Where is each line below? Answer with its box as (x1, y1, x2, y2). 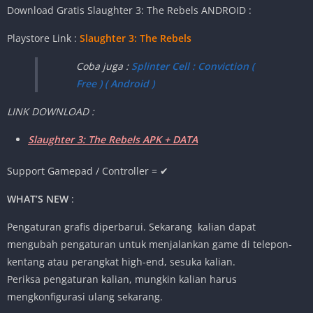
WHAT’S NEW (7, 192, 68, 206)
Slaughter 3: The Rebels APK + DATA (28, 133, 198, 147)
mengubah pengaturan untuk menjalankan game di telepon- (7, 238, 292, 252)
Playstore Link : (7, 31, 80, 45)
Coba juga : (76, 59, 131, 73)
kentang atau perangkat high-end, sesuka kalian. (7, 255, 235, 269)
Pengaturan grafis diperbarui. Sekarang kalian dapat (7, 220, 256, 234)
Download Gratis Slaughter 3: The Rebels (7, 3, 198, 17)
